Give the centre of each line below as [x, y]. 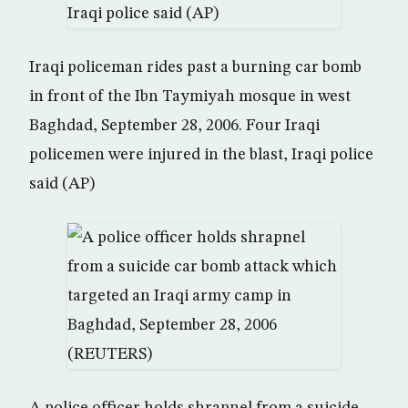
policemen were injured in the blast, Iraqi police [201, 155]
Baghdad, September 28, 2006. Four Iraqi [174, 126]
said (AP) [62, 184]
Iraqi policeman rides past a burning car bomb [195, 67]
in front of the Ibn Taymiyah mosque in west [190, 97]
